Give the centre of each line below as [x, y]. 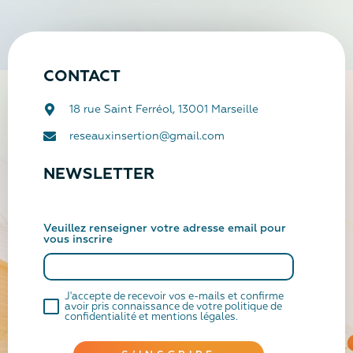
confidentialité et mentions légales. [151, 317]
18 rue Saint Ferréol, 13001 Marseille [164, 109]
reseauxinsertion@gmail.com [147, 136]
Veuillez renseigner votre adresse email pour [165, 228]
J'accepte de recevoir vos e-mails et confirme [174, 296]
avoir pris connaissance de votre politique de [173, 307]
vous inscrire [78, 239]
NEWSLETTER [99, 174]
